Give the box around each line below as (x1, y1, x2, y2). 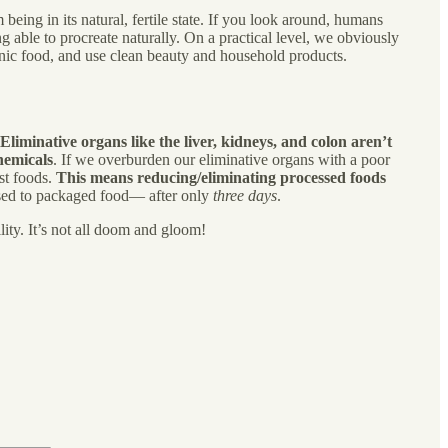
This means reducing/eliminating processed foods (56, 168, 386, 186)
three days (213, 186, 277, 204)
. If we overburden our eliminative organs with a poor (53, 150, 390, 168)
